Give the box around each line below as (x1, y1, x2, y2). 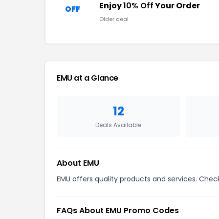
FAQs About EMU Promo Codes (57, 205, 179, 216)
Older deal (99, 15, 129, 23)
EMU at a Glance (57, 72, 118, 84)
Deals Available (95, 121, 141, 129)
